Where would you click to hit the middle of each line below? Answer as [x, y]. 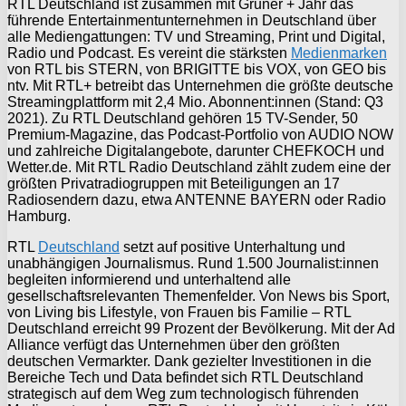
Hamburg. [39, 216]
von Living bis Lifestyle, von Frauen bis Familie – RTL [179, 312]
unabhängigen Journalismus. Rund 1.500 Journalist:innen [193, 263]
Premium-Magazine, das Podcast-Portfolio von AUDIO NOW [200, 134]
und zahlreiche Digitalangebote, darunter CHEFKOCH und [196, 150]
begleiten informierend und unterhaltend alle [149, 279]
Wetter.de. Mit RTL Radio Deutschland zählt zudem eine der [199, 167]
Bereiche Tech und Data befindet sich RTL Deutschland [185, 377]
